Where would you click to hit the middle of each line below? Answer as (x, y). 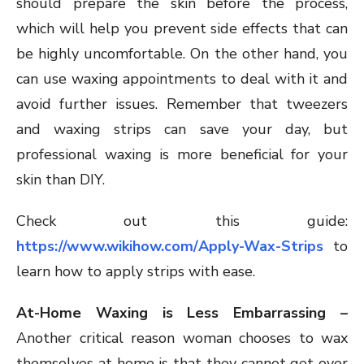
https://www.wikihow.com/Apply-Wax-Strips (170, 247)
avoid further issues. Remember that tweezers (182, 104)
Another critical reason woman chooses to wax (182, 338)
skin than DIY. (61, 180)
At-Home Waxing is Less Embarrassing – (182, 313)
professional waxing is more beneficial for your (182, 155)
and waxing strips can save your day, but (182, 130)
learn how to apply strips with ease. (136, 272)
